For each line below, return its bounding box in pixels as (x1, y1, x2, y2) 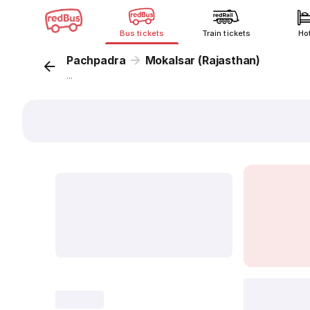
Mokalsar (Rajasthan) (145, 53, 261, 67)
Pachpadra (66, 53, 126, 67)
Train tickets (202, 28, 250, 38)
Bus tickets (120, 28, 164, 38)
